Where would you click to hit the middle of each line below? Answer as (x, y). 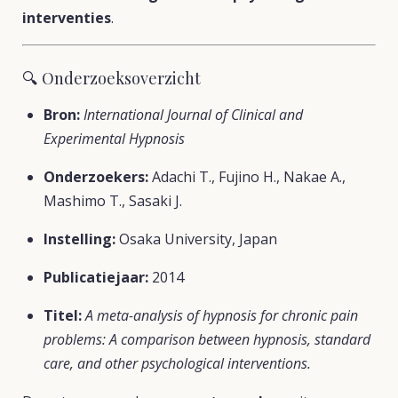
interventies (67, 18)
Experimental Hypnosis (114, 139)
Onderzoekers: (96, 177)
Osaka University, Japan (196, 239)
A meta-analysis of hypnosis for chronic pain (222, 315)
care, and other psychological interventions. (177, 363)
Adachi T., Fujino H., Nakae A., (247, 177)
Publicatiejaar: (96, 277)
